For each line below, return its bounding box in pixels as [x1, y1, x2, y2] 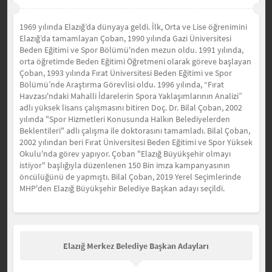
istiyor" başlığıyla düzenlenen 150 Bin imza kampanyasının [19, 160, 230, 171]
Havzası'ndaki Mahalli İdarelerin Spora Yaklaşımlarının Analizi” [19, 90, 242, 101]
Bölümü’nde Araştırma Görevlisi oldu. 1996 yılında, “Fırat [19, 79, 224, 90]
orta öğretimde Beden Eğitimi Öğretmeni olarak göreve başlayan [19, 56, 251, 67]
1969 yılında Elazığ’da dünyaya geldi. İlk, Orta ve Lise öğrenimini [19, 21, 247, 32]
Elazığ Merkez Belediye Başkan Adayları [63, 240, 209, 251]
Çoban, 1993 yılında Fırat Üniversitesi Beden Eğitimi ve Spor [19, 67, 232, 78]
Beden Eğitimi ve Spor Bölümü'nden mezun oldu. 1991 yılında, [19, 44, 243, 55]
